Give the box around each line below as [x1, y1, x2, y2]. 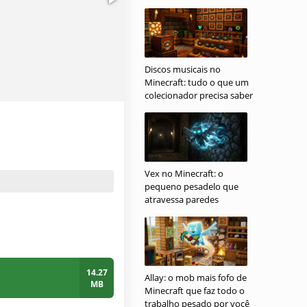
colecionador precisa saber [145, 89, 253, 101]
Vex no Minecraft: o [145, 167, 223, 180]
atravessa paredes [145, 193, 219, 206]
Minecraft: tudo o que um [145, 76, 249, 88]
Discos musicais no [145, 63, 221, 75]
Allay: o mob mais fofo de [145, 271, 247, 284]
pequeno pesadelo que [145, 180, 238, 193]
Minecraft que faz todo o [145, 284, 245, 297]
